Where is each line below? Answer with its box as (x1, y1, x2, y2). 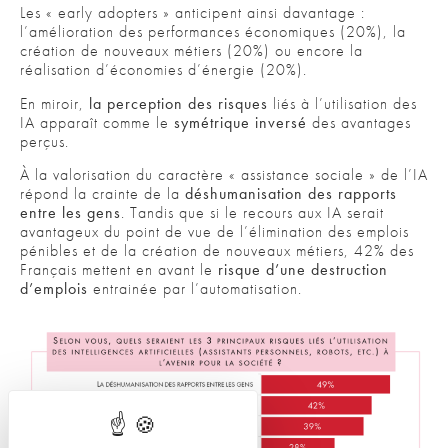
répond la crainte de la (20, 182, 185, 204)
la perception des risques (89, 92, 273, 114)
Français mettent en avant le (20, 258, 218, 280)
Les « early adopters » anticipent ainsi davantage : (20, 2, 365, 24)
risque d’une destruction (218, 258, 388, 280)
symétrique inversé (174, 111, 312, 133)
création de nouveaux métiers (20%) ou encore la (20, 40, 363, 62)
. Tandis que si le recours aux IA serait (121, 201, 384, 223)
